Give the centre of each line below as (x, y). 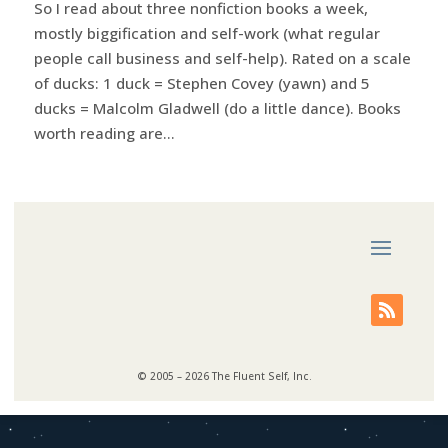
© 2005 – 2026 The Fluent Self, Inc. (224, 375)
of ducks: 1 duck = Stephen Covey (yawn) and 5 (201, 82)
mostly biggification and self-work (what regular (206, 32)
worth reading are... (104, 132)
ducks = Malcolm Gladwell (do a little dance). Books (217, 107)
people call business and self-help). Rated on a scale (222, 57)
